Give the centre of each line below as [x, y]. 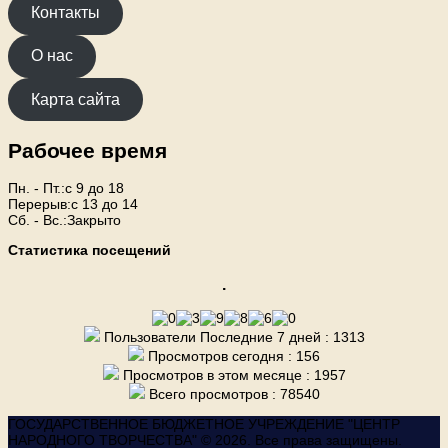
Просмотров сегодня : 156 [232, 356]
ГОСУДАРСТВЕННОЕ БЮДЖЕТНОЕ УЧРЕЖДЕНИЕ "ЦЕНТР [204, 424]
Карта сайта [76, 99]
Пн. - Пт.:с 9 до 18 [66, 188]
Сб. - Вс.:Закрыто [64, 220]
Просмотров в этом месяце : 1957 [232, 375]
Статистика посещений [89, 250]
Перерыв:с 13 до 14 [73, 204]
